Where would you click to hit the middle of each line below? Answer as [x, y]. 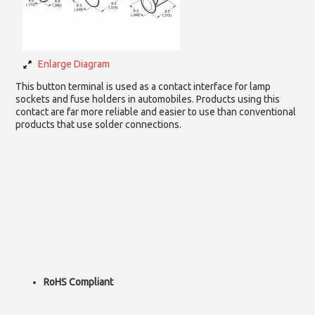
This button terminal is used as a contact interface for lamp [143, 86]
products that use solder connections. [99, 124]
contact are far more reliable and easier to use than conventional [156, 112]
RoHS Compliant [79, 282]
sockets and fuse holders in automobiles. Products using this [148, 99]
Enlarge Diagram [74, 64]
